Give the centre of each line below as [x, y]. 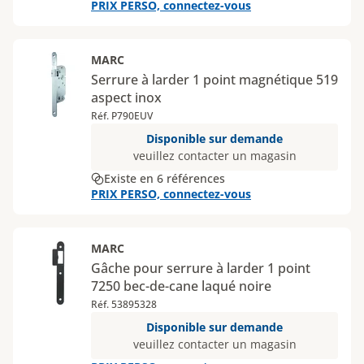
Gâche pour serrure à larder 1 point [201, 268]
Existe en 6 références [165, 178]
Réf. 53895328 [124, 304]
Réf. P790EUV [122, 116]
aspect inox [126, 97]
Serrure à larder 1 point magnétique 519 [214, 80]
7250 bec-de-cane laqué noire [181, 286]
